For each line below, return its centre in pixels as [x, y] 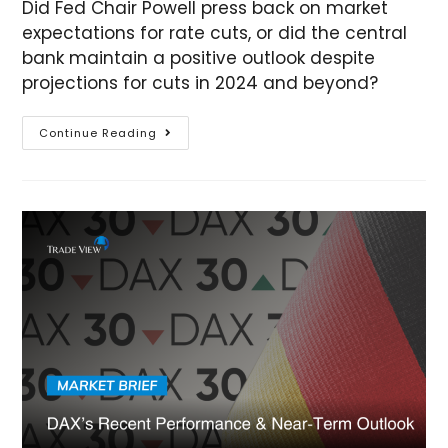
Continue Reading [98, 133]
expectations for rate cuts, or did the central [215, 33]
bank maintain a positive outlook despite [199, 58]
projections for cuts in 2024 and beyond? [200, 83]
